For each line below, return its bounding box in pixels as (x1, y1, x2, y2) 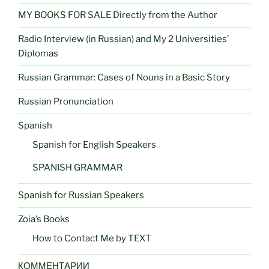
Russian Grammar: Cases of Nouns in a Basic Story (18, 72, 230, 83)
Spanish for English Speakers (32, 139, 156, 150)
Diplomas (18, 48, 58, 59)
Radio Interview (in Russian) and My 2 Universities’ (18, 34, 229, 45)
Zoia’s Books (18, 214, 70, 225)
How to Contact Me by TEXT (32, 232, 151, 244)
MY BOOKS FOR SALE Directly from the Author (18, 10, 217, 21)
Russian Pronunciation (18, 96, 113, 107)
